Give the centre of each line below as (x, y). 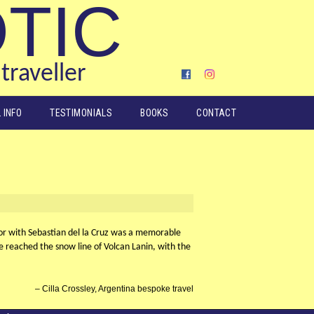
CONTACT (217, 113)
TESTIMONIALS (81, 113)
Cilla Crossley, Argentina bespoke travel (118, 289)
